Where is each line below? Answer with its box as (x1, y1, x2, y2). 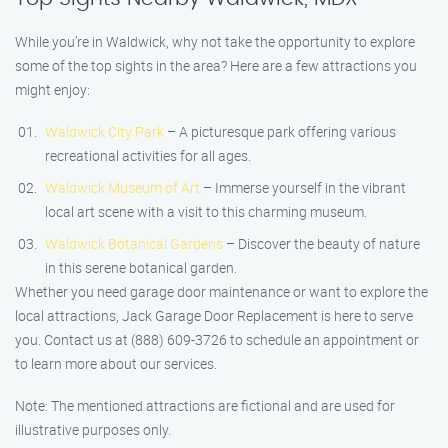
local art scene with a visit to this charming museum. (45, 202, 367, 221)
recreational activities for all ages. (45, 146, 251, 165)
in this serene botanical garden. (45, 258, 237, 277)
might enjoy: (15, 80, 90, 99)
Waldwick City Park (45, 122, 164, 141)
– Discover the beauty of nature (223, 234, 420, 253)
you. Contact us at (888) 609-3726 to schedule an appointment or (15, 330, 419, 349)
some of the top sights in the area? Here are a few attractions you (15, 56, 417, 75)
